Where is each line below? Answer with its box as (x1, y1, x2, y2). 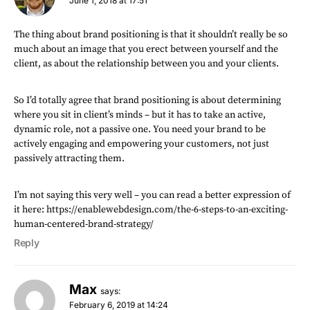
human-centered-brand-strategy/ (14, 218, 154, 230)
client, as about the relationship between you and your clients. (14, 57, 279, 70)
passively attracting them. (14, 152, 125, 165)
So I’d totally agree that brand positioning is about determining (14, 94, 281, 107)
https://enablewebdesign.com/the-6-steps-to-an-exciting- (46, 203, 288, 216)
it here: (14, 203, 46, 216)
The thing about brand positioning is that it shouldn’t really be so (14, 28, 288, 41)
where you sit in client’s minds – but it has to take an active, (14, 109, 266, 121)
